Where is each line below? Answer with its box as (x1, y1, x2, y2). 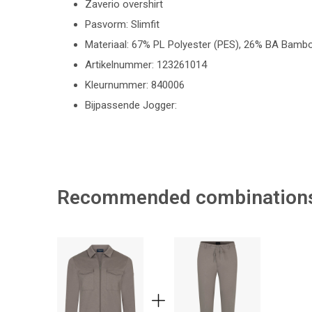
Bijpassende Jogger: (85, 99, 177, 111)
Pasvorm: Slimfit (85, 18, 159, 31)
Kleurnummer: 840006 (85, 79, 185, 91)
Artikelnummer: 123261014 (85, 58, 207, 71)
